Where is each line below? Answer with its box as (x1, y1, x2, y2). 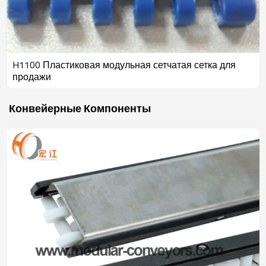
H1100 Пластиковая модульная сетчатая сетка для (12, 57, 236, 72)
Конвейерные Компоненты (9, 100, 151, 116)
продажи (12, 69, 51, 84)
